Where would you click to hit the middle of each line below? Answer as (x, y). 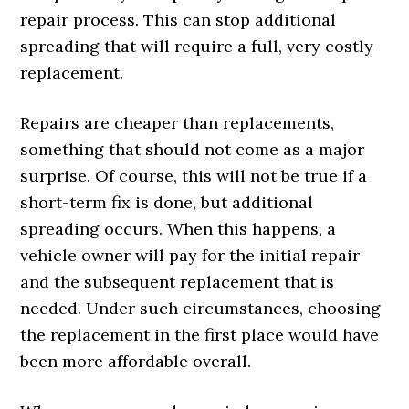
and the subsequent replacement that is (178, 282)
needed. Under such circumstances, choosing (201, 308)
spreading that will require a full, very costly (197, 46)
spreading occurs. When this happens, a (178, 229)
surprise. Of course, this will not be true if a (194, 176)
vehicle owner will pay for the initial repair (190, 255)
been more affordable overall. (136, 361)
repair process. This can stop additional (178, 20)
